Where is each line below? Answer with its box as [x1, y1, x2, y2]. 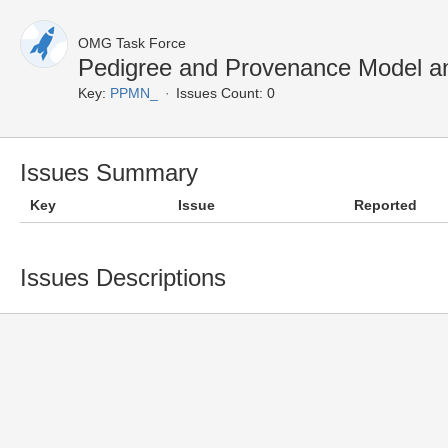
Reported [354, 197, 417, 213]
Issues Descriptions [20, 264, 226, 291]
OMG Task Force [78, 35, 186, 51]
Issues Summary [20, 159, 198, 186]
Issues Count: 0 [176, 85, 275, 101]
